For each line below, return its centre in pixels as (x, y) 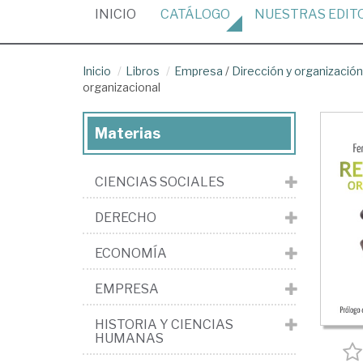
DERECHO (126, 218)
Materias (128, 133)
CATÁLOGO (195, 14)
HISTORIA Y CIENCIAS (164, 325)
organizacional (122, 87)
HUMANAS (129, 338)
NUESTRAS (291, 14)
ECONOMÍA (131, 253)
